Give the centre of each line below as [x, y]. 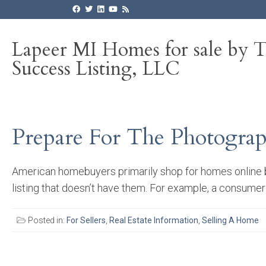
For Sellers [86, 220]
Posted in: [46, 220]
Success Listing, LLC [96, 69]
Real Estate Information [154, 220]
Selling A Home [230, 220]
